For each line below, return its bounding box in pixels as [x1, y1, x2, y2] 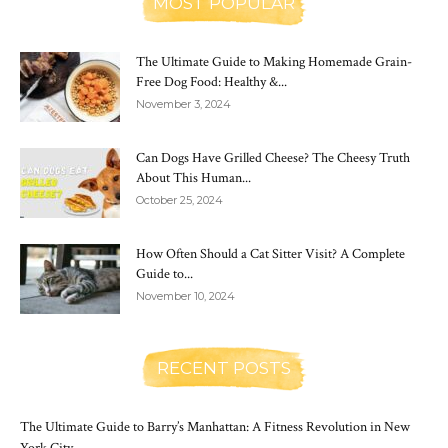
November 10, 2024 [136, 288, 235, 303]
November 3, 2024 [136, 96, 231, 111]
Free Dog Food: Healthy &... [136, 72, 287, 91]
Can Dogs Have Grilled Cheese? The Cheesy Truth [136, 148, 410, 167]
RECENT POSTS [157, 357, 291, 378]
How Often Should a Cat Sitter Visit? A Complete [136, 244, 405, 263]
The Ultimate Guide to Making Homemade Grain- [136, 52, 412, 71]
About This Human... [136, 168, 251, 187]
